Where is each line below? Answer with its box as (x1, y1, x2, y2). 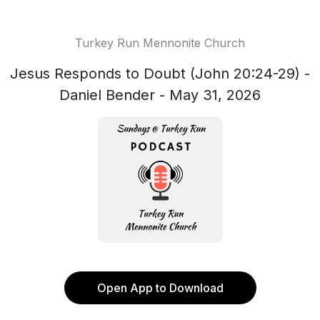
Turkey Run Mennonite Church (75, 36, 245, 50)
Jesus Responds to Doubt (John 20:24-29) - (10, 65, 310, 82)
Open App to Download (96, 281, 224, 295)
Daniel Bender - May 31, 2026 (59, 86, 261, 104)
